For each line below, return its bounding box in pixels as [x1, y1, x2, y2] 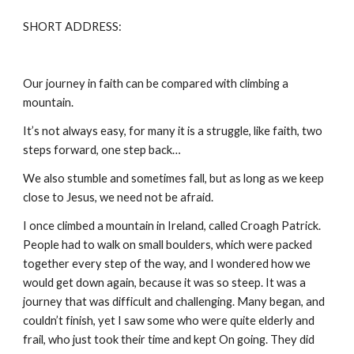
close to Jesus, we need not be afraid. [23, 190, 214, 204]
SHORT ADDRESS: [23, 20, 122, 33]
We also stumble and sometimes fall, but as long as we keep [23, 171, 325, 185]
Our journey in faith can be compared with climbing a [23, 77, 289, 90]
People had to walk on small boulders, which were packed [23, 238, 313, 251]
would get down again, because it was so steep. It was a [23, 276, 307, 289]
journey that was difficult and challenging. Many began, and [23, 295, 326, 308]
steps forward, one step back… [23, 143, 182, 156]
